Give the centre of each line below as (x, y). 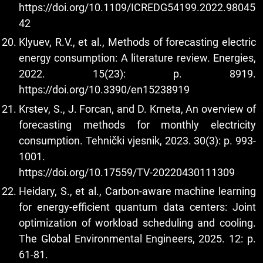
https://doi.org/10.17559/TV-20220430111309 (127, 172)
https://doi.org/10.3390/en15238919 (104, 90)
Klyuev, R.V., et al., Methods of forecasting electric (137, 42)
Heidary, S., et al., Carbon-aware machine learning (137, 191)
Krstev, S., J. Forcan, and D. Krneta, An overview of (137, 109)
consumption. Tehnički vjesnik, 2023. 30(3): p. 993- (137, 140)
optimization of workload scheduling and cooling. (137, 223)
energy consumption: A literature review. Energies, (137, 58)
